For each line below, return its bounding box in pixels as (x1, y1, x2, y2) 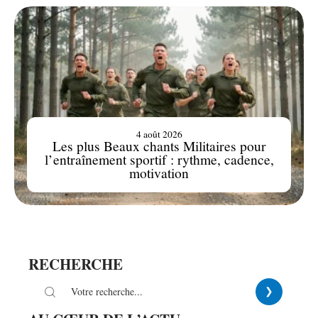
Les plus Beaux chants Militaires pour (52, 136, 266, 155)
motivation (129, 163, 189, 182)
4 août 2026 (136, 128, 182, 141)
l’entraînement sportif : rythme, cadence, (44, 150, 274, 169)
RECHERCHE (28, 253, 123, 275)
